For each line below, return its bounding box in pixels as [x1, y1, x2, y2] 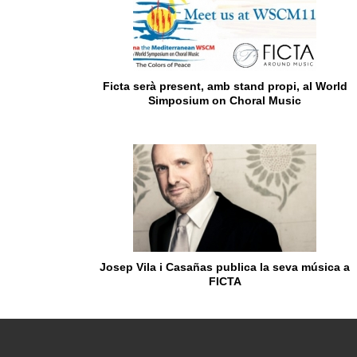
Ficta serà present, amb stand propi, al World [102, 79, 347, 92]
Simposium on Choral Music [148, 93, 301, 107]
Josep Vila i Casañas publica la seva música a [100, 260, 350, 273]
